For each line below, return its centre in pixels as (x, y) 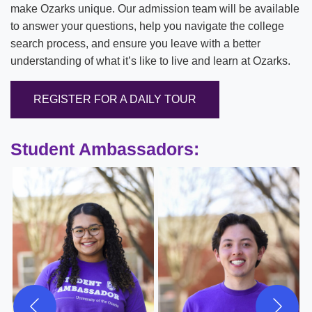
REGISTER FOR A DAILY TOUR (115, 100)
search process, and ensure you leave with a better (135, 44)
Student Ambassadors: (105, 149)
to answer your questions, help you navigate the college (147, 26)
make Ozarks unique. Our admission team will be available (155, 9)
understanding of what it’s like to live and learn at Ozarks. (150, 61)
